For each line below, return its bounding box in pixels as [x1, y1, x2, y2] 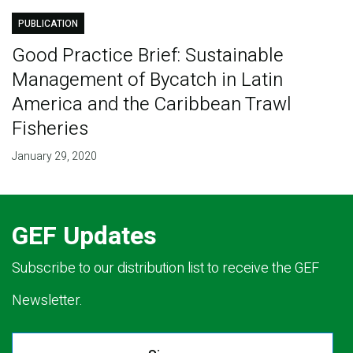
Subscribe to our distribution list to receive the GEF [12, 257, 319, 279]
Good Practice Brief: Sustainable [11, 41, 284, 69]
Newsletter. [12, 289, 83, 311]
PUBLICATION [17, 16, 78, 31]
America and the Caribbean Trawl [11, 90, 292, 118]
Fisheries [11, 114, 88, 143]
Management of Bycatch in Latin [11, 65, 283, 94]
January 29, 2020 [11, 147, 97, 165]
